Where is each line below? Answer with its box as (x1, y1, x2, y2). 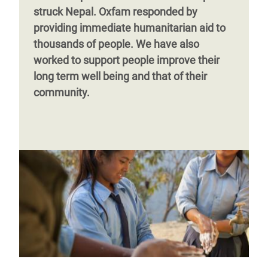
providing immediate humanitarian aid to (33, 22, 226, 34)
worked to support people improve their (33, 54, 220, 66)
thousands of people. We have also (33, 38, 199, 50)
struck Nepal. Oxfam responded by (33, 5, 197, 18)
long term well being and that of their (33, 70, 207, 83)
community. (33, 86, 90, 99)
